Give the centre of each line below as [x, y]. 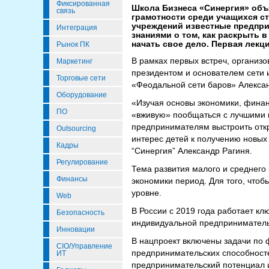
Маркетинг [74, 61]
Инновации [76, 229]
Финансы [72, 179]
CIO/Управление [84, 246]
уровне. [147, 193]
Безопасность [80, 213]
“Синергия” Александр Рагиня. [192, 151]
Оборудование [82, 95]
